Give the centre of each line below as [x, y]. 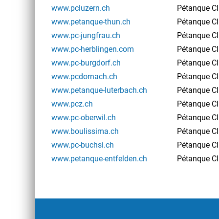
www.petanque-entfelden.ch [99, 159]
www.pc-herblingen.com [93, 49]
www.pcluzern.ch [81, 8]
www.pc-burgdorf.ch [86, 63]
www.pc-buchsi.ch [83, 145]
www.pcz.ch [72, 104]
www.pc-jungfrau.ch [86, 36]
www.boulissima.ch [85, 131]
